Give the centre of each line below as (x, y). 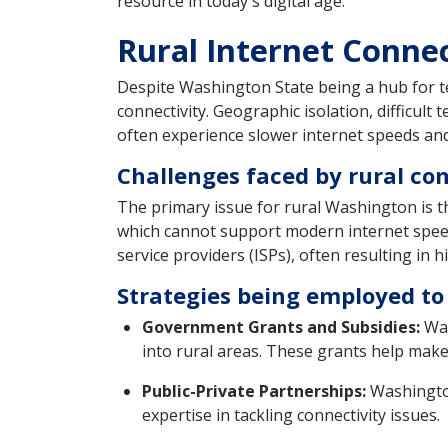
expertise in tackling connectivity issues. (291, 415)
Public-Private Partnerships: (254, 391)
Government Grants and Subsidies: (281, 327)
